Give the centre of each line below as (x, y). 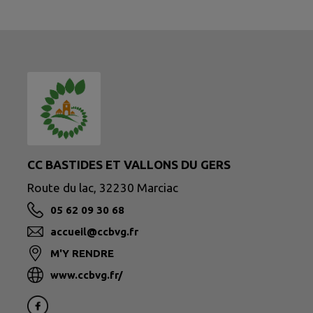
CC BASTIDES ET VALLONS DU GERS (129, 165)
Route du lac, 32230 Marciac (103, 188)
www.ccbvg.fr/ (87, 275)
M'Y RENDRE (82, 254)
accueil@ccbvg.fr (94, 232)
